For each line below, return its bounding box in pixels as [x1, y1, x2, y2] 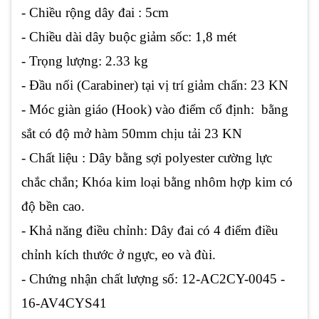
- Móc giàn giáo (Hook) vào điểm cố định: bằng [21, 101, 288, 117]
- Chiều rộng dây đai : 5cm [21, 4, 169, 20]
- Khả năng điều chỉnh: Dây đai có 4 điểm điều [21, 222, 278, 238]
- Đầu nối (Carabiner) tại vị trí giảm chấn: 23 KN [21, 77, 288, 93]
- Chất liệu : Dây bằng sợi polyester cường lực [21, 150, 272, 165]
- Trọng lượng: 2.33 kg [21, 53, 148, 68]
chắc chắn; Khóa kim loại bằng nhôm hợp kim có [21, 174, 293, 189]
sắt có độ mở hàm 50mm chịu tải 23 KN [21, 125, 242, 141]
